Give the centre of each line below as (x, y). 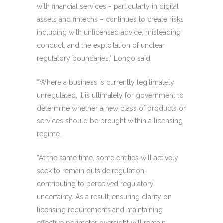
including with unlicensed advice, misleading (109, 32)
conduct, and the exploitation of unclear (101, 45)
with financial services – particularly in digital (108, 6)
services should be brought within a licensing (110, 121)
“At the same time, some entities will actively (108, 158)
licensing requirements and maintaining (100, 209)
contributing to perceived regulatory (95, 183)
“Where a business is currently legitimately (106, 82)
